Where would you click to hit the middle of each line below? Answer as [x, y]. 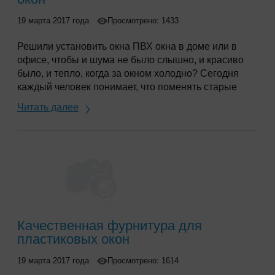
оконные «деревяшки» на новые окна [105, 101]
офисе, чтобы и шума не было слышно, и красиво [130, 60]
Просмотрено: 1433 [143, 21]
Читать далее [48, 107]
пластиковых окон [73, 239]
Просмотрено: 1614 [143, 261]
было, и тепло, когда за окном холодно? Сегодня [128, 74]
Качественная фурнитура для [110, 226]
